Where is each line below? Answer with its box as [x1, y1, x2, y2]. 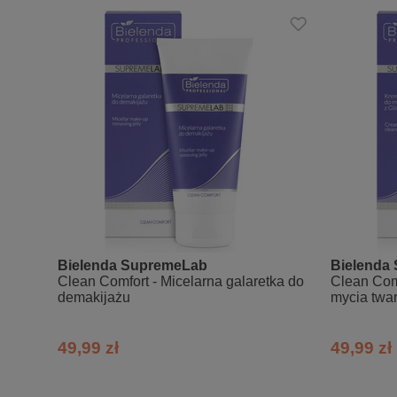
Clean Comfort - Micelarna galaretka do [58, 274, 304, 289]
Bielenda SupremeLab [58, 258, 207, 273]
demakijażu [58, 290, 130, 305]
